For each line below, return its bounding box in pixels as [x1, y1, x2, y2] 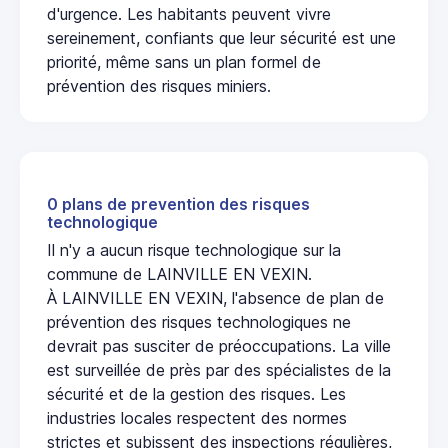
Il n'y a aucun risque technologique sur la [47, 239, 341, 260]
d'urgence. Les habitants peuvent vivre [47, 3, 331, 24]
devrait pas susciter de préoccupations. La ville [47, 335, 391, 356]
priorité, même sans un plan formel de [47, 51, 321, 72]
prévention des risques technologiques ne [47, 311, 351, 332]
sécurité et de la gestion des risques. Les [47, 383, 346, 404]
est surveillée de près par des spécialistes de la [47, 359, 391, 380]
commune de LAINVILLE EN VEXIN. [47, 263, 312, 284]
